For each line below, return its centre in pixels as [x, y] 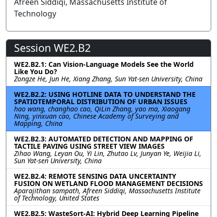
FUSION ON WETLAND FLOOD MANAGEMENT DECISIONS [108, 183]
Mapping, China [38, 123]
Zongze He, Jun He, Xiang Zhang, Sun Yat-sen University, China [108, 79]
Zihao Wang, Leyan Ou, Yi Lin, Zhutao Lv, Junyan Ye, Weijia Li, [108, 153]
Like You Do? [36, 71]
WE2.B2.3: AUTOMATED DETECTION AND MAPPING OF [104, 139]
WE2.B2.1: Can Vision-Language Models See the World [104, 64]
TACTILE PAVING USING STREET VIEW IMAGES [89, 146]
